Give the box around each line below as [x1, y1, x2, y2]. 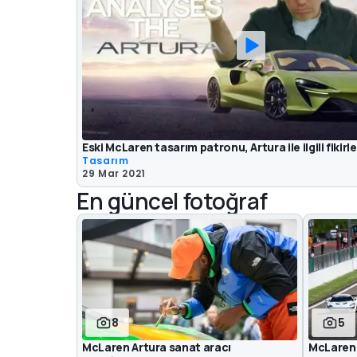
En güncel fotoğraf [76, 186, 268, 217]
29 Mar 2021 [82, 167, 147, 181]
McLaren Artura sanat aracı [82, 339, 231, 355]
